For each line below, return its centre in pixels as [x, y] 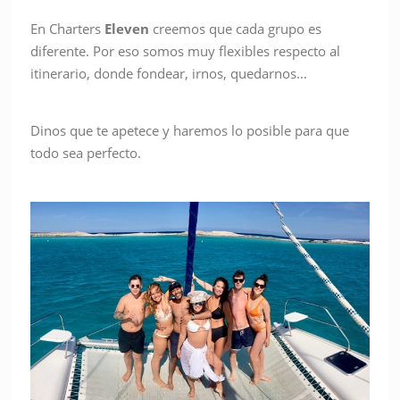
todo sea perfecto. [86, 153]
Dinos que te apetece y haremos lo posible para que [190, 131]
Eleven [127, 29]
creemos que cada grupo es [236, 29]
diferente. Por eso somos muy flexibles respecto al [186, 51]
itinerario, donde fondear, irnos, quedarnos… [169, 74]
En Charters [68, 29]
